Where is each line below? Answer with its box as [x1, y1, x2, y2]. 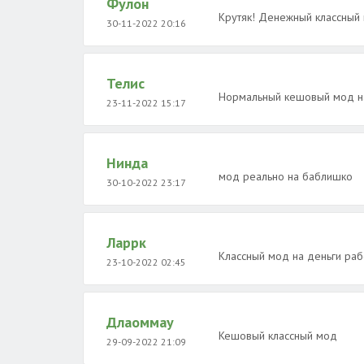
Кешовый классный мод [218, 328, 337, 343]
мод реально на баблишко [218, 169, 353, 184]
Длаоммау [106, 313, 174, 331]
